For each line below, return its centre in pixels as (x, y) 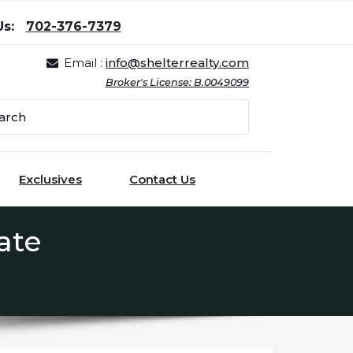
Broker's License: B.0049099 (177, 83)
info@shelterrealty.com (177, 63)
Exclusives (50, 180)
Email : (85, 63)
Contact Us (162, 180)
